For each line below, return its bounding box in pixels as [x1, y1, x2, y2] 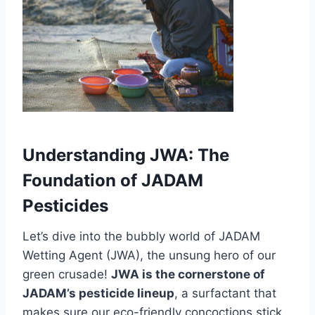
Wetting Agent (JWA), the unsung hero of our [22, 248, 276, 263]
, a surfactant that [174, 286, 276, 301]
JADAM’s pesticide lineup [22, 286, 174, 301]
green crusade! [22, 267, 111, 282]
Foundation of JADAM [22, 170, 203, 191]
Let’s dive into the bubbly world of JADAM [22, 229, 260, 244]
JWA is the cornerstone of [111, 267, 265, 282]
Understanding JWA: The [22, 145, 229, 166]
